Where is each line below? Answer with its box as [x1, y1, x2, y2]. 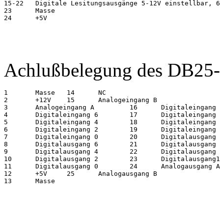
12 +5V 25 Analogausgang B [4, 170, 157, 178]
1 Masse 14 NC [4, 89, 106, 97]
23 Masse [4, 7, 55, 15]
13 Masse [4, 177, 98, 185]
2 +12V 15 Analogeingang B [4, 96, 157, 104]
